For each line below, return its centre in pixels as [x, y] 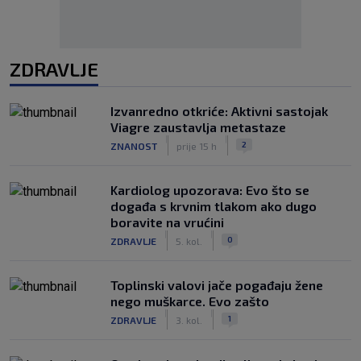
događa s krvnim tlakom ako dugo [214, 206]
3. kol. [189, 320]
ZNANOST [134, 145]
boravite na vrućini [167, 222]
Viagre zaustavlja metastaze [198, 127]
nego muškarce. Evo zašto [190, 301]
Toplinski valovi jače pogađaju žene [217, 285]
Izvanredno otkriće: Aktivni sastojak [219, 111]
